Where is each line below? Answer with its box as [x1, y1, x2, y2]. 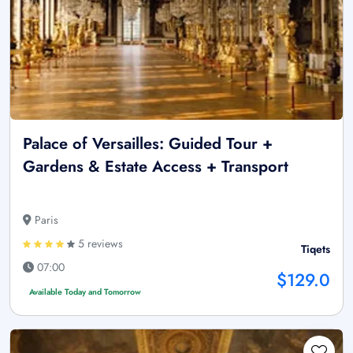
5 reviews [75, 235, 123, 251]
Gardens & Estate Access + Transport [23, 154, 288, 178]
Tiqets [301, 240, 330, 257]
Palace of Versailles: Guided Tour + [23, 132, 273, 155]
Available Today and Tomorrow [28, 285, 141, 298]
